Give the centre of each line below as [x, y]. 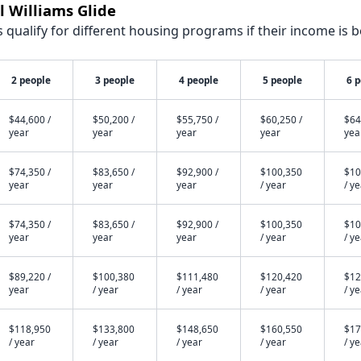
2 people [31, 80]
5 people [282, 80]
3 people [114, 80]
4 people [198, 80]
